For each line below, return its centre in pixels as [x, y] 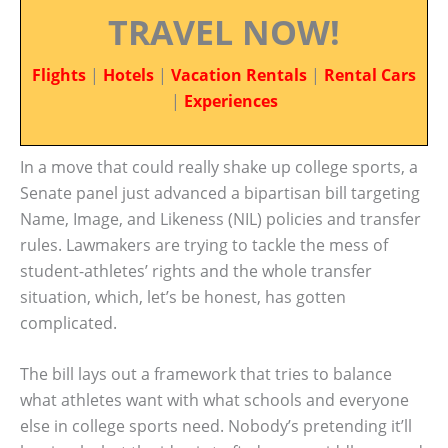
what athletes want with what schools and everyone [214, 400]
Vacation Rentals [239, 75]
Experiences [230, 101]
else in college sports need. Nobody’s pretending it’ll [216, 426]
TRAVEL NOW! [224, 32]
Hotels [128, 75]
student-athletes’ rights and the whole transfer [196, 270]
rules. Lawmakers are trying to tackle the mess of [204, 244]
